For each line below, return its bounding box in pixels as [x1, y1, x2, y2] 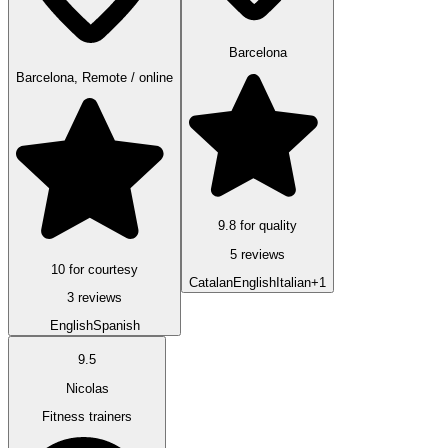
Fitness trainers [42, 409, 132, 425]
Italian [276, 275, 311, 291]
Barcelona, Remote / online [16, 69, 173, 85]
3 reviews [67, 289, 122, 305]
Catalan [189, 275, 233, 291]
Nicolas [65, 380, 109, 396]
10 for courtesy [51, 261, 138, 277]
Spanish [92, 318, 140, 334]
